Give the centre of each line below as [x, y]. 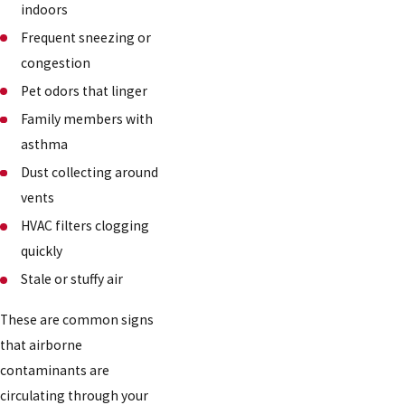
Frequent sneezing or [86, 37]
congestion [56, 62]
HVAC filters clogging [85, 226]
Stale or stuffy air [72, 279]
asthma [45, 144]
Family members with [87, 118]
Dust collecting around [90, 173]
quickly [42, 251]
